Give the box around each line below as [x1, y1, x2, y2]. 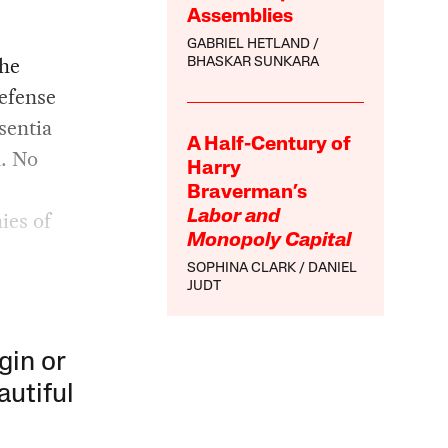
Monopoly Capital [187, 230, 352, 251]
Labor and [187, 206, 281, 227]
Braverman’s [187, 182, 308, 203]
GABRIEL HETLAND [187, 36, 311, 52]
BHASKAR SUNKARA [187, 54, 320, 70]
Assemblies [187, 6, 294, 27]
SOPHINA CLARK [187, 260, 297, 276]
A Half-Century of [187, 134, 352, 155]
